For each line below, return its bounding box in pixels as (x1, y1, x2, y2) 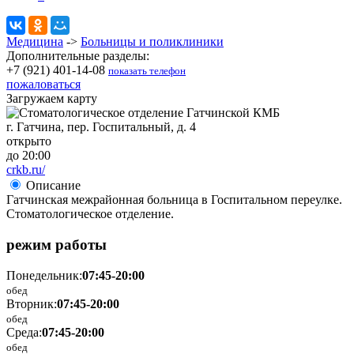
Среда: (6, 325, 42, 339)
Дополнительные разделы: (6, 49, 149, 63)
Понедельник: (6, 268, 82, 282)
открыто (6, 134, 51, 149)
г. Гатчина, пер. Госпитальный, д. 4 (6, 120, 196, 134)
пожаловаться (6, 77, 81, 92)
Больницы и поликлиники (81, 35, 224, 49)
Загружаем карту (6, 92, 97, 106)
